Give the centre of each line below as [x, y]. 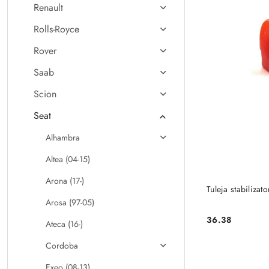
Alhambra [63, 138]
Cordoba [62, 246]
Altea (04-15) [68, 159]
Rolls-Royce [56, 29]
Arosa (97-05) [70, 202]
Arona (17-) [65, 181]
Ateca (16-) [64, 224]
